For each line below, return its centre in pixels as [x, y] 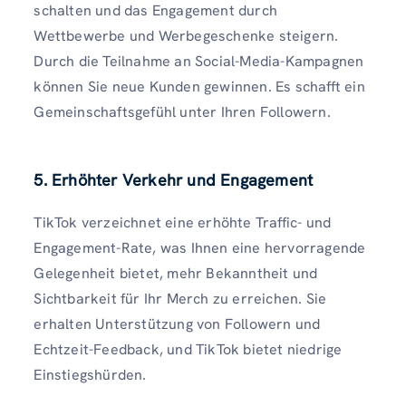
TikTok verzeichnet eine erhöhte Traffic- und [183, 222]
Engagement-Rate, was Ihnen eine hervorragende [200, 247]
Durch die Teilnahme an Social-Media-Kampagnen [199, 61]
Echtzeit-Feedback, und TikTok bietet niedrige [188, 349]
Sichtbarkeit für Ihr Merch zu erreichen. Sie [180, 298]
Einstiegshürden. [90, 374]
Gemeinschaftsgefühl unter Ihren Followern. [182, 111]
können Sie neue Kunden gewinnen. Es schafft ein [199, 86]
